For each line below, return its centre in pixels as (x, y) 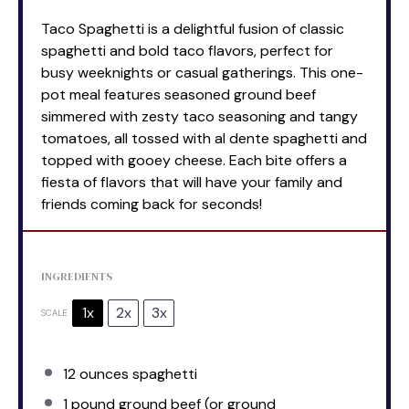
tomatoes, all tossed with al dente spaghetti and (204, 138)
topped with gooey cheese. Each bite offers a (194, 160)
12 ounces (96, 373)
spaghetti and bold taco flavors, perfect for (187, 50)
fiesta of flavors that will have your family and (192, 182)
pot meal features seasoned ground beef (178, 94)
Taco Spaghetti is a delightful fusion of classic (193, 28)
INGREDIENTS (77, 276)
